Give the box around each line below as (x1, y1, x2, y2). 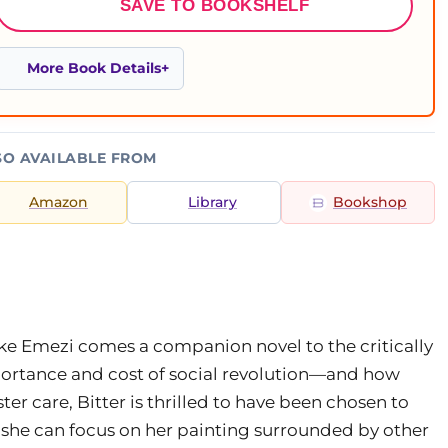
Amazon (29, 194, 88, 210)
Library (188, 194, 237, 210)
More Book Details (27, 60, 161, 76)
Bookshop (333, 194, 407, 210)
